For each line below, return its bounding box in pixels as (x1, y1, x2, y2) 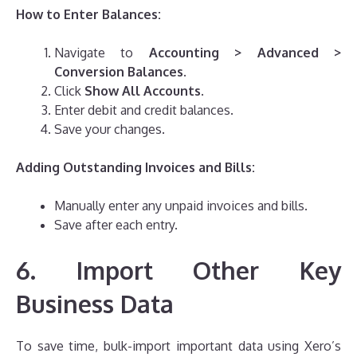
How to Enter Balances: (16, 6, 161, 23)
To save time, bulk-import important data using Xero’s (16, 338, 341, 355)
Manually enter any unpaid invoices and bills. (54, 198, 308, 214)
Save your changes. (54, 121, 165, 138)
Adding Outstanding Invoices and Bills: (16, 159, 255, 176)
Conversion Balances (54, 64, 183, 80)
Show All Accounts (84, 83, 201, 100)
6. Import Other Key (16, 255, 341, 286)
